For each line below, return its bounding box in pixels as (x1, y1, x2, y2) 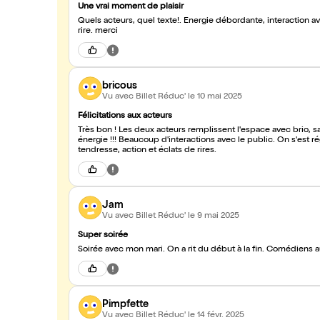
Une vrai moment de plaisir (78, 3, 184, 11)
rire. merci (78, 27, 118, 36)
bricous (102, 81, 137, 91)
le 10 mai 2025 (188, 92, 242, 101)
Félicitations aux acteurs (78, 112, 172, 121)
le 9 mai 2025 (188, 211, 239, 221)
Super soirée (78, 231, 128, 240)
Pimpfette (102, 299, 149, 310)
